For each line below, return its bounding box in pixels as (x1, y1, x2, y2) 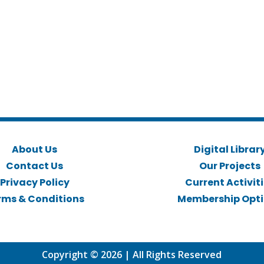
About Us (12, 143, 57, 157)
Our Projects (199, 159, 260, 173)
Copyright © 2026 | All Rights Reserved (42, 248, 222, 262)
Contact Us (6, 159, 63, 173)
